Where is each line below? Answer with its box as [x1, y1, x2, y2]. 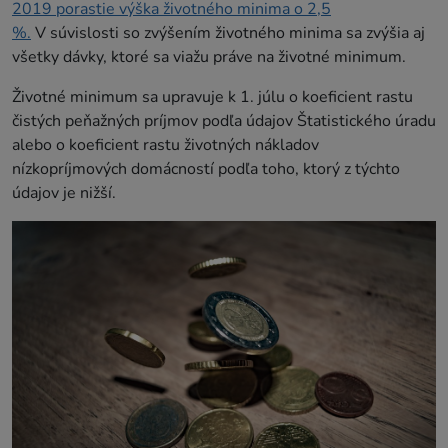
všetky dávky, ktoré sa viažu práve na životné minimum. [12, 46, 410, 69]
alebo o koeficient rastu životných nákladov [12, 134, 319, 157]
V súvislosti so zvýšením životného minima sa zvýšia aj [35, 22, 425, 45]
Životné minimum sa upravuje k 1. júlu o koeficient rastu [12, 86, 413, 109]
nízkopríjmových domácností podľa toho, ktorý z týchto [12, 158, 400, 181]
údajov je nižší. [12, 182, 116, 205]
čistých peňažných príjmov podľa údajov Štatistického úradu [12, 110, 436, 133]
